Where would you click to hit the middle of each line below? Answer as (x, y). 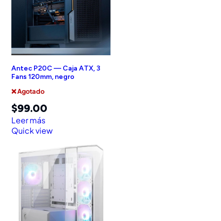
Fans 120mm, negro (43, 77)
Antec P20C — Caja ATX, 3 (56, 69)
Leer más (28, 120)
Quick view (32, 131)
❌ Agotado (28, 92)
